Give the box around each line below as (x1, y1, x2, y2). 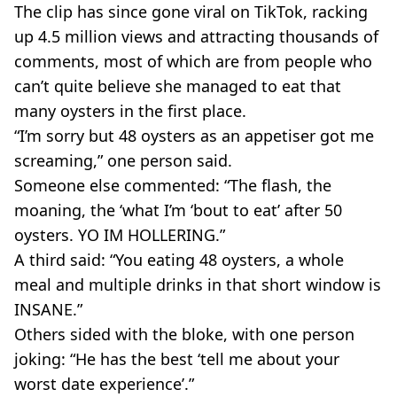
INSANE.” (14, 298, 82, 320)
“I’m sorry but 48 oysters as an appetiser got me (14, 124, 374, 146)
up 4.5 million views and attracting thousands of (14, 25, 378, 47)
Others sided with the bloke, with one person (14, 323, 354, 345)
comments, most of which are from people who (14, 50, 372, 72)
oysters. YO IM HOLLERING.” (14, 223, 225, 245)
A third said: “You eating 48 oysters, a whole (14, 248, 344, 270)
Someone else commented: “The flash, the (14, 174, 331, 196)
